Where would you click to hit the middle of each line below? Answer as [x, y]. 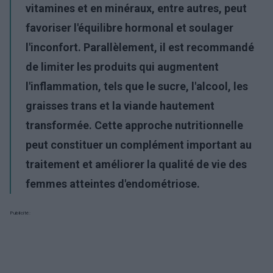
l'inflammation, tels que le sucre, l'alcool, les [137, 86]
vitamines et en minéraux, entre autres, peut [136, 8]
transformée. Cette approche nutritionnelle [134, 125]
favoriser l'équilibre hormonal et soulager [129, 28]
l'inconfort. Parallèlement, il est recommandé [140, 47]
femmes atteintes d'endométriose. [113, 184]
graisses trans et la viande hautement [120, 106]
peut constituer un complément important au [139, 145]
